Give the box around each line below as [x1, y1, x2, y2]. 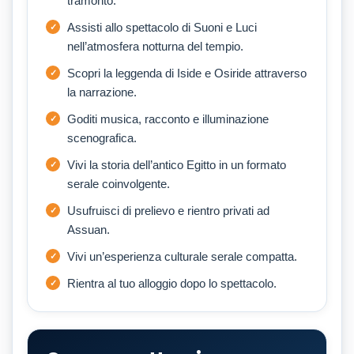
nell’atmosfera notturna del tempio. [67, 39, 243, 53]
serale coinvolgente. [67, 176, 170, 190]
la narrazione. [67, 85, 137, 99]
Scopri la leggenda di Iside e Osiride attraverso [67, 66, 307, 80]
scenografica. [67, 130, 137, 145]
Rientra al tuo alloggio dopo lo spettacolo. [67, 276, 277, 290]
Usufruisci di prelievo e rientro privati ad [67, 203, 269, 217]
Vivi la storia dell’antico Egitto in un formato [67, 157, 286, 171]
